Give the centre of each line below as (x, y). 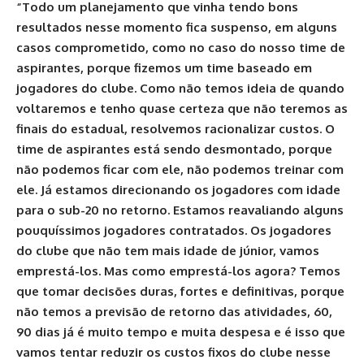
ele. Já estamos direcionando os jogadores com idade (178, 190)
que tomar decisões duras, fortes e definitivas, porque (180, 291)
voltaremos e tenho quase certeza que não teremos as (182, 108)
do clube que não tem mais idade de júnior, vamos (168, 251)
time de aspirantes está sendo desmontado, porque (174, 149)
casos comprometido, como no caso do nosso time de (181, 48)
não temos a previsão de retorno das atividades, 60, (174, 312)
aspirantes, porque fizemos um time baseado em (164, 68)
